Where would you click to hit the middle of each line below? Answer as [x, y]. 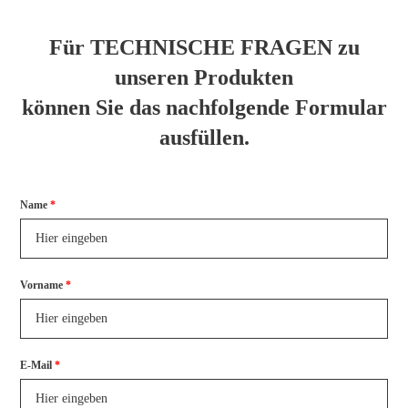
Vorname [41, 285]
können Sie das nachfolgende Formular [204, 107]
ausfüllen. [204, 137]
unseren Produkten [204, 77]
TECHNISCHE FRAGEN [214, 47]
